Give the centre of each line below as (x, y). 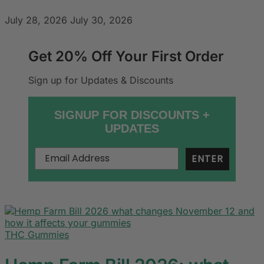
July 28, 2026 (36, 20)
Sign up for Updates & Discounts (101, 80)
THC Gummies (37, 234)
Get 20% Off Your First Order (126, 56)
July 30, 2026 (101, 20)
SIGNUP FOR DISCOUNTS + (132, 115)
